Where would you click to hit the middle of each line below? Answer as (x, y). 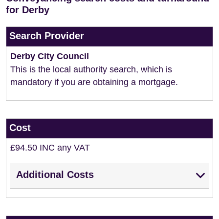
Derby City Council (50, 56)
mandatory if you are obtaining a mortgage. (94, 82)
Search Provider (47, 36)
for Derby (28, 10)
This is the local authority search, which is (91, 69)
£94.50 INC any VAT (50, 148)
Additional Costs (55, 175)
